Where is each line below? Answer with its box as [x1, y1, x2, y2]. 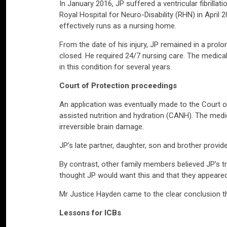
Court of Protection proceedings [59, 81, 177, 90]
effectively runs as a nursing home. [59, 21, 176, 30]
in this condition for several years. [59, 62, 172, 71]
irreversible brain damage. [59, 122, 144, 131]
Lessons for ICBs [59, 208, 121, 217]
